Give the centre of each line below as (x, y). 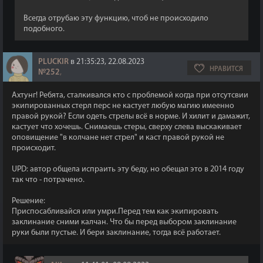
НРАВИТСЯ (226, 69)
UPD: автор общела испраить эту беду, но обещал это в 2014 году (128, 169)
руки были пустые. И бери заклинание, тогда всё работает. (116, 233)
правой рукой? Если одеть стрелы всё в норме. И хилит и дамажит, (131, 117)
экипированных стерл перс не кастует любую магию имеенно (123, 106)
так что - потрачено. (48, 180)
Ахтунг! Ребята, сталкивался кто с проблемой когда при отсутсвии (130, 95)
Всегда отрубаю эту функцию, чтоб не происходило (116, 18)
